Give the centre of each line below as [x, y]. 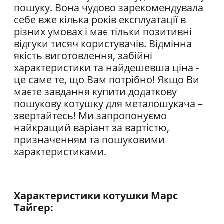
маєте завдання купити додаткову [95, 92]
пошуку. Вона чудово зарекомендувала [109, 8]
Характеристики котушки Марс [96, 196]
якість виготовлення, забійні [83, 56]
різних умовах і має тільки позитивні [103, 32]
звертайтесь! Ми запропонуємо [90, 116]
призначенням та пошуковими [89, 140]
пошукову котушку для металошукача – [108, 104]
